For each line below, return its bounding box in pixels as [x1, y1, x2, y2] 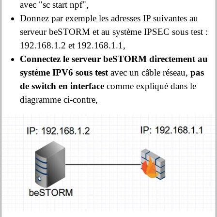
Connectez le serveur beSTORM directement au [20, 54, 208, 64]
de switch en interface [20, 81, 105, 92]
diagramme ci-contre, [20, 94, 98, 105]
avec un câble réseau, [108, 67, 191, 78]
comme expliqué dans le [104, 81, 197, 92]
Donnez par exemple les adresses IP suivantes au [20, 13, 199, 24]
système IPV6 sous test [20, 67, 108, 78]
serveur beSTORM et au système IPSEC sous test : [20, 27, 208, 37]
